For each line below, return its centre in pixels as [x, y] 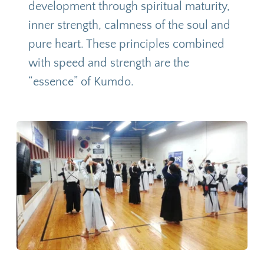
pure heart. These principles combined [126, 44]
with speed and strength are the [108, 63]
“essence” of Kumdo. [81, 82]
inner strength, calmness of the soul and [129, 25]
